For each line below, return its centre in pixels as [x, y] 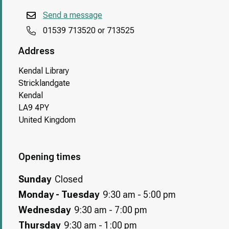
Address [37, 51]
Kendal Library [44, 71]
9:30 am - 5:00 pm [139, 195]
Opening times [50, 157]
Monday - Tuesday [59, 195]
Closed [69, 179]
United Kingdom [47, 120]
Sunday [35, 179]
